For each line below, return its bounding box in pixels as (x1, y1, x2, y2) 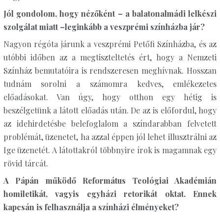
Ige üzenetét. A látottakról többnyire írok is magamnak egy (3, 145, 217, 155)
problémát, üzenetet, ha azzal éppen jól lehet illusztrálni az (3, 132, 217, 142)
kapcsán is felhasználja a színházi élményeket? (3, 202, 179, 212)
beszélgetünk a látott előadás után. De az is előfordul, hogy (3, 105, 217, 115)
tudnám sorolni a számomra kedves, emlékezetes (3, 79, 217, 89)
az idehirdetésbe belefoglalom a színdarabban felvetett (3, 118, 217, 129)
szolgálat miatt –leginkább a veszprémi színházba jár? (3, 22, 205, 32)
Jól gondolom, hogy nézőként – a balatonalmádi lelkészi (3, 8, 217, 19)
